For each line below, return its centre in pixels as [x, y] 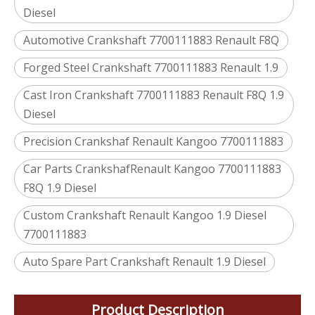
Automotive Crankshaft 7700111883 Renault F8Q [151, 40]
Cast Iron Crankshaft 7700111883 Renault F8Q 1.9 [154, 95]
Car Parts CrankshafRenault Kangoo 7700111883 [152, 169]
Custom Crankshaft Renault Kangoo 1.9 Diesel [145, 215]
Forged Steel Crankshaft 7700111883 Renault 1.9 [151, 67]
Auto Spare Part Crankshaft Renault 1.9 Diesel [144, 262]
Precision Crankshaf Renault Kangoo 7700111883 [153, 141]
